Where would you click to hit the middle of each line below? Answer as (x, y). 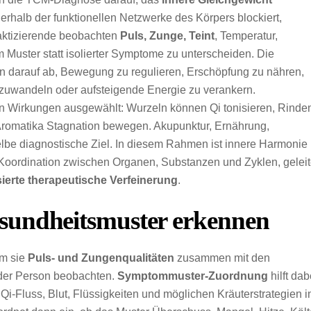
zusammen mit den (222, 258)
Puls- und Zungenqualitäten (101, 258)
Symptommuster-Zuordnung (193, 276)
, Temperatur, (246, 36)
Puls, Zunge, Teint (167, 36)
